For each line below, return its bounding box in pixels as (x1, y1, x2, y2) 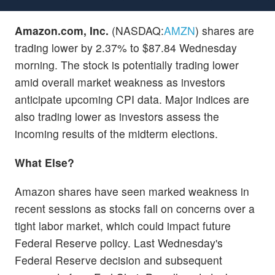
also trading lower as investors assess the (15, 108, 219, 124)
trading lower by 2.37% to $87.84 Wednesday (15, 39, 237, 55)
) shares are (195, 22, 254, 38)
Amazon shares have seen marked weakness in (15, 183, 249, 199)
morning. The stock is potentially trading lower (15, 56, 239, 72)
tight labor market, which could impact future (15, 217, 231, 233)
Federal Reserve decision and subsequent (15, 252, 222, 268)
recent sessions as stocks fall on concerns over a (15, 200, 255, 216)
